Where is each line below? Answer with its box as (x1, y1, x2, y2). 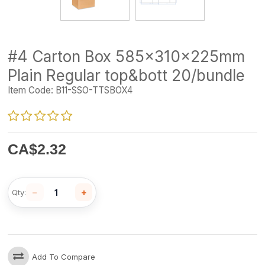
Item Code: (8, 85, 54, 96)
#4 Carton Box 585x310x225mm (8, 47, 245, 66)
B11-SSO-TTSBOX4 (53, 85, 133, 96)
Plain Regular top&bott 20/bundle (8, 66, 245, 85)
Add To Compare (32, 251, 96, 261)
